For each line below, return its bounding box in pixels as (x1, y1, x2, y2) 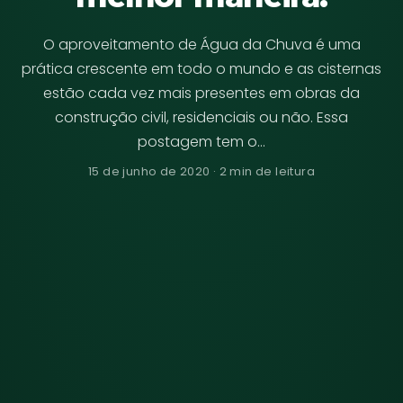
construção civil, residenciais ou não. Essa (55, 106, 348, 128)
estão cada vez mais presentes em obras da (43, 82, 360, 103)
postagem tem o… (138, 130, 265, 152)
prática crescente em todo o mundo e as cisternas (22, 58, 381, 79)
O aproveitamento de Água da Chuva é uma (42, 33, 361, 55)
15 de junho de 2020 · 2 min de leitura (88, 162, 315, 180)
